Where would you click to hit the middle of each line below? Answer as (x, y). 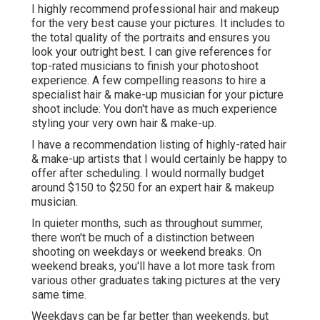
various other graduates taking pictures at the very (156, 281)
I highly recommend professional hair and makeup (155, 9)
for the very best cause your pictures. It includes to (158, 24)
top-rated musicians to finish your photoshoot (145, 66)
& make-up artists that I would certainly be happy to (159, 159)
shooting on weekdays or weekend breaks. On (146, 252)
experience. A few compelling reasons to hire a (149, 81)
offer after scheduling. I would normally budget (148, 174)
